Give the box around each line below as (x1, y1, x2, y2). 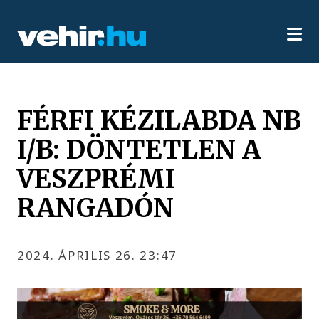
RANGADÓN (17, 191, 174, 224)
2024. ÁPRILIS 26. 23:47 (17, 247, 177, 264)
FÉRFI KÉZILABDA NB (17, 103, 302, 137)
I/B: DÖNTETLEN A (17, 132, 262, 166)
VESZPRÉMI (17, 162, 176, 195)
